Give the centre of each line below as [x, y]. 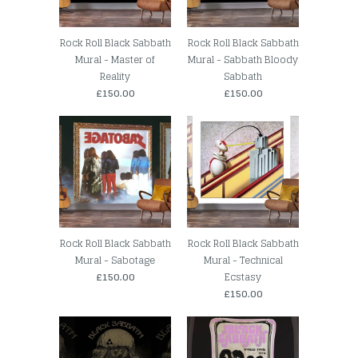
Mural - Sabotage [115, 261]
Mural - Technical [243, 261]
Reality [115, 77]
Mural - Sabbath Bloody [243, 60]
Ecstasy [243, 277]
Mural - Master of [115, 60]
